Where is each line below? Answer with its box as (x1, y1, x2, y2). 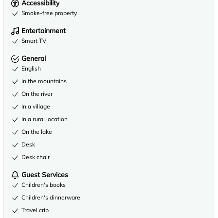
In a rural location (21, 115, 68, 123)
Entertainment (21, 26, 66, 35)
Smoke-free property (21, 9, 77, 17)
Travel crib (21, 206, 49, 214)
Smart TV (21, 37, 46, 44)
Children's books (21, 181, 66, 188)
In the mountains (21, 77, 67, 85)
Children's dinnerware (21, 194, 80, 201)
